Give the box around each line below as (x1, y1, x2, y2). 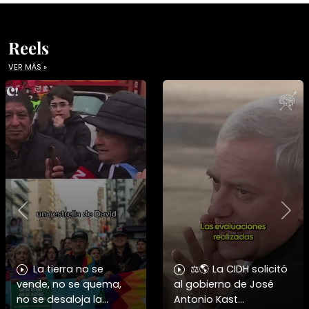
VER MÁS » (8, 61, 47, 73)
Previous (21, 208, 68, 225)
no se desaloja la (17, 292, 102, 306)
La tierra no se (33, 261, 103, 276)
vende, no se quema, (17, 277, 121, 291)
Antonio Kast (174, 292, 238, 306)
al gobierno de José (174, 277, 274, 291)
